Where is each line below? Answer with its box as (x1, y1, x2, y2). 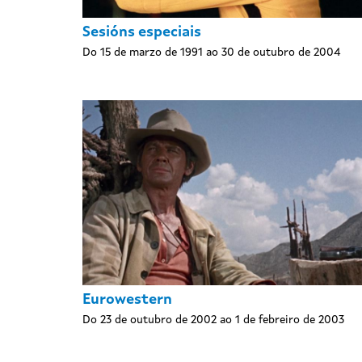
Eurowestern (82, 293, 172, 308)
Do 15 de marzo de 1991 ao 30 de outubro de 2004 (82, 47, 341, 59)
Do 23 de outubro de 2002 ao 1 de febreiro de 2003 (82, 314, 344, 326)
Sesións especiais (82, 25, 201, 40)
